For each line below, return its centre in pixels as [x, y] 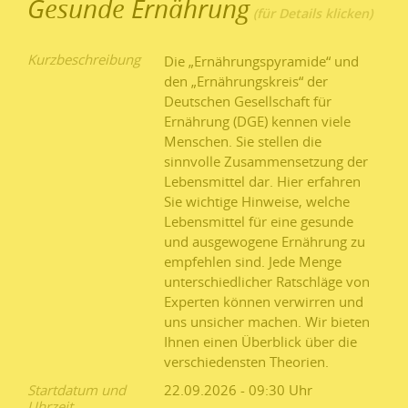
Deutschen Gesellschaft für [248, 102]
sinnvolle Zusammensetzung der [266, 162]
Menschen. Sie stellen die [243, 142]
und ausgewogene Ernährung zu [265, 242]
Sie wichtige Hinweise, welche [257, 202]
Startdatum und [76, 390]
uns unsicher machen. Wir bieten [267, 322]
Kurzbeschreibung [84, 60]
